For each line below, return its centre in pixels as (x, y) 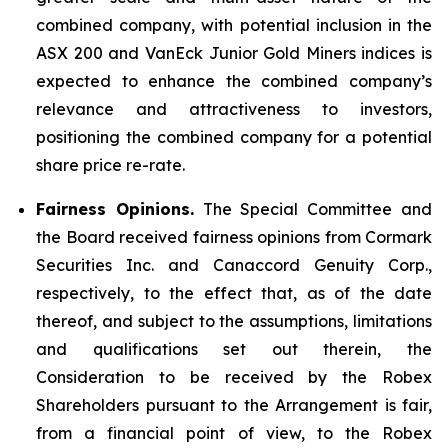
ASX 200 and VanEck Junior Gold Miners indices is (234, 53)
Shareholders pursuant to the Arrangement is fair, (234, 405)
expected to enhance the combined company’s (234, 81)
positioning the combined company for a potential (234, 137)
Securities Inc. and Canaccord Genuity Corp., (234, 265)
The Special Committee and (313, 209)
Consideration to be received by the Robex (234, 377)
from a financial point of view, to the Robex (234, 433)
